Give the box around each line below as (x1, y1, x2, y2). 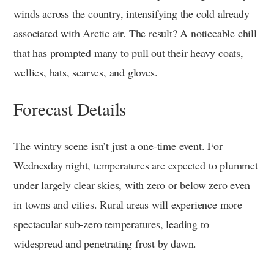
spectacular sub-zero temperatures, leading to (13, 216, 209, 231)
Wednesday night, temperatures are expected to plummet (13, 157, 258, 172)
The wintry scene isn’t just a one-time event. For (13, 138, 223, 153)
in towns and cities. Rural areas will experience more (13, 196, 242, 212)
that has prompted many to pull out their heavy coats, (13, 45, 243, 60)
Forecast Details (13, 96, 127, 120)
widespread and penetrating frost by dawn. (13, 235, 197, 251)
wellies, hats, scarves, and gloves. (13, 64, 158, 80)
